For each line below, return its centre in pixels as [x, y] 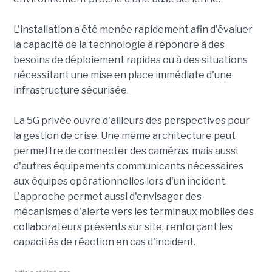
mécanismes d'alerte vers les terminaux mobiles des [133, 211]
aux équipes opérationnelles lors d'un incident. [120, 181]
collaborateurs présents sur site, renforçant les [123, 226]
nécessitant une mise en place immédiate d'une [122, 75]
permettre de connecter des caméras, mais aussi [125, 151]
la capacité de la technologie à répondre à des [119, 44]
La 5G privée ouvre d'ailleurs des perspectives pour [131, 120]
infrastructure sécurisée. [71, 90]
